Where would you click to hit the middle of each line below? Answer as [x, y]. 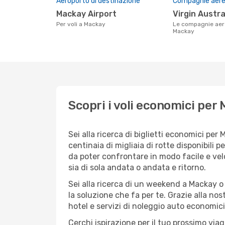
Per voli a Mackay [83, 24]
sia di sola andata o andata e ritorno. [137, 167]
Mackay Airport [89, 14]
